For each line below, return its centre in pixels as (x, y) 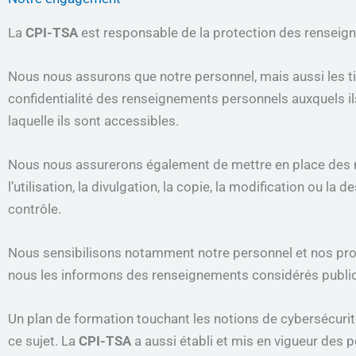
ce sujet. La (43, 341)
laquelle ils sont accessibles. (93, 120)
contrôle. (35, 209)
